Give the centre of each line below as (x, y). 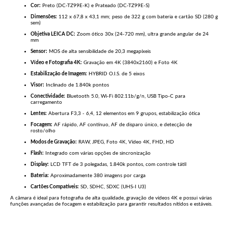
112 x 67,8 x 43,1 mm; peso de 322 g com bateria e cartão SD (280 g (137, 17)
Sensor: (39, 52)
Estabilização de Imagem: (59, 74)
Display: (40, 165)
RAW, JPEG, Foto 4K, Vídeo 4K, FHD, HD (125, 142)
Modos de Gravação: (54, 142)
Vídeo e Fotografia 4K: (56, 63)
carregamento (46, 103)
